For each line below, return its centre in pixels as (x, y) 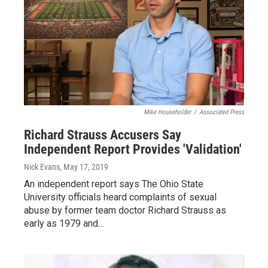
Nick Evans (42, 167)
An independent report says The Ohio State (114, 184)
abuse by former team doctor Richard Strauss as (125, 210)
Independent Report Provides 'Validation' (133, 149)
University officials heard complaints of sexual (120, 197)
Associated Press (222, 112)
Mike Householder (167, 112)
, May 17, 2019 (84, 167)
